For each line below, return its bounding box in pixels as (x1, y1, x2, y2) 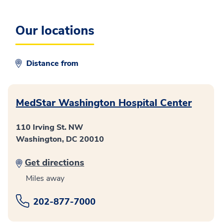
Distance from (26, 58, 80, 69)
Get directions (25, 157, 84, 168)
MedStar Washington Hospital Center (16, 96, 192, 110)
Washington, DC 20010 (16, 134, 104, 145)
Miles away (26, 173, 64, 184)
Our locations (15, 22, 94, 39)
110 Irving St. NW (16, 122, 83, 133)
